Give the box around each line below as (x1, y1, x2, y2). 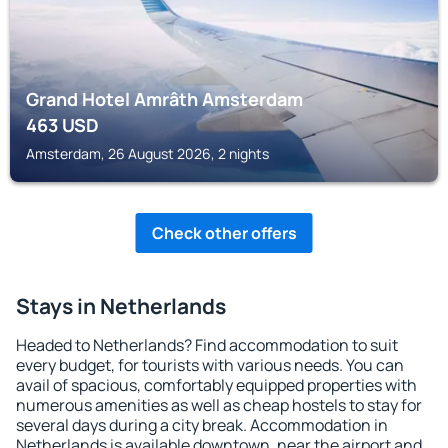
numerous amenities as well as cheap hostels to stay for (16, 394, 422, 416)
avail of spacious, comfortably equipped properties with (16, 374, 417, 396)
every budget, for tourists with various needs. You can (16, 354, 404, 376)
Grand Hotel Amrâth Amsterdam (26, 87, 303, 111)
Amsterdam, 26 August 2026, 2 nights (26, 144, 269, 163)
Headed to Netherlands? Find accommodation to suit (16, 334, 398, 356)
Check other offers (151, 222, 297, 244)
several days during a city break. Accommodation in (16, 414, 388, 436)
